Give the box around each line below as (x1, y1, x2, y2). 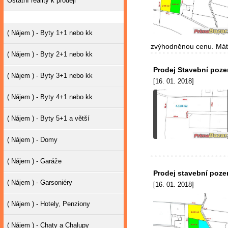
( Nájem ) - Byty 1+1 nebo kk (7, 29, 93, 37)
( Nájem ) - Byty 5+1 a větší (7, 115, 90, 122)
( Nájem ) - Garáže (7, 157, 62, 165)
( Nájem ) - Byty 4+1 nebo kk (7, 93, 93, 101)
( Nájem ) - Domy (7, 136, 58, 144)
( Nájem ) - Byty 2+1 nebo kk (7, 50, 93, 58)
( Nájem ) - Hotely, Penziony (7, 200, 90, 208)
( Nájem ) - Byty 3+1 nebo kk (7, 72, 93, 79)
